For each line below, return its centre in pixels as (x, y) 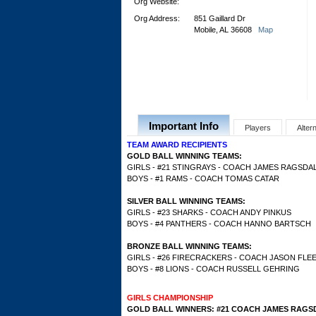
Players (258, 128)
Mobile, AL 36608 (226, 30)
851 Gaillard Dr (220, 18)
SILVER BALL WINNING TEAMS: (186, 201)
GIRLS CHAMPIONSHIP (170, 298)
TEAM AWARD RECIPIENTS (177, 145)
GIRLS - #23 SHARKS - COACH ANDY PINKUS (209, 212)
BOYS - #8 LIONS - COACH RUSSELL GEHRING (213, 269)
